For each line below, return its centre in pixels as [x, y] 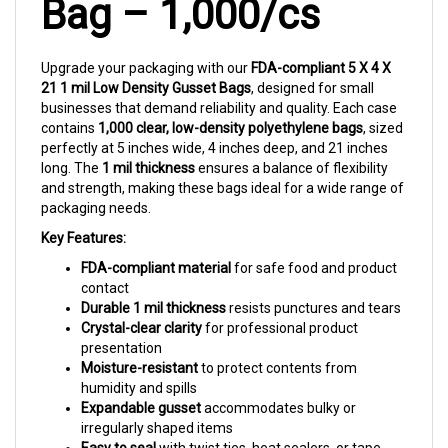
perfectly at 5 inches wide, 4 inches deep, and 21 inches [214, 125]
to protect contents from [277, 345]
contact [105, 265]
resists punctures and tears [313, 285]
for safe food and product [314, 245]
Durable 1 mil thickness [153, 285]
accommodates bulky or [278, 385]
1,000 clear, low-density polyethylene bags [230, 105]
